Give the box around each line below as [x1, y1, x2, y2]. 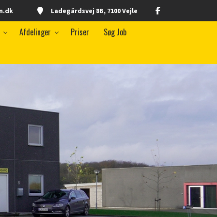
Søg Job [104, 26, 126, 38]
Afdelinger [19, 26, 51, 38]
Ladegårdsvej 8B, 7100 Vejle [51, 6, 138, 15]
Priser [71, 26, 89, 38]
